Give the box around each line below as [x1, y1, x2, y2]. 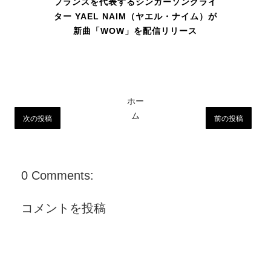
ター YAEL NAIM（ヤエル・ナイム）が [53, 11, 217, 22]
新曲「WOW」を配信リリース [73, 26, 198, 36]
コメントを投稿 [21, 201, 106, 215]
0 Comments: [21, 169, 94, 183]
